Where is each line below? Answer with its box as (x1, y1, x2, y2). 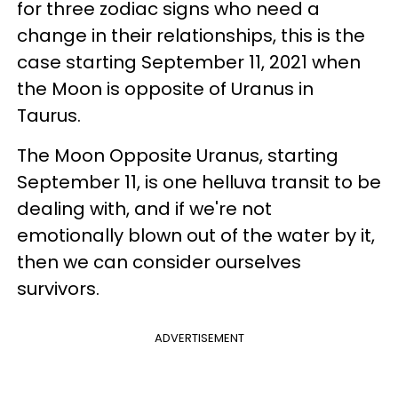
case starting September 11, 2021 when (17, 50, 361, 75)
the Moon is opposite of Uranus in (17, 76, 314, 101)
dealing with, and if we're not (17, 196, 272, 221)
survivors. (17, 276, 99, 301)
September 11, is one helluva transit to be (17, 170, 381, 195)
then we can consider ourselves (17, 250, 301, 275)
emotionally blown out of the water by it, (17, 223, 375, 248)
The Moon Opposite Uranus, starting (17, 143, 338, 168)
